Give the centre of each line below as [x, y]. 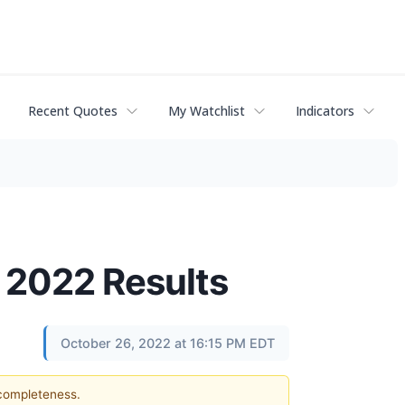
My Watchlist [207, 111]
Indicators [325, 111]
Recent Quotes [73, 111]
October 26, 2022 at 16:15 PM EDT [168, 343]
